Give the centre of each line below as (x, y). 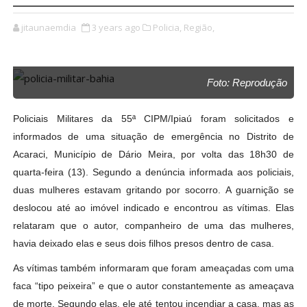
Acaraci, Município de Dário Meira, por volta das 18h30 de (153, 155)
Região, (199, 28)
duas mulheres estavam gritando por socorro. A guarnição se (153, 190)
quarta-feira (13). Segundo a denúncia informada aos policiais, (153, 172)
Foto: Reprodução (247, 83)
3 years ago (116, 28)
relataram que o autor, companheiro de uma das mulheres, (153, 226)
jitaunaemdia (48, 28)
